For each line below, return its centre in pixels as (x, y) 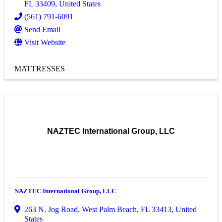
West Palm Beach (109, 210)
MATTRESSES (40, 69)
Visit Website (45, 43)
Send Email (42, 30)
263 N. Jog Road (51, 210)
